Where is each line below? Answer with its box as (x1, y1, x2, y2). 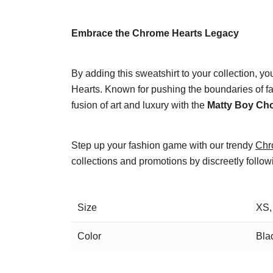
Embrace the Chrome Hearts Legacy (71, 28, 239, 38)
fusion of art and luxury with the (71, 100, 207, 110)
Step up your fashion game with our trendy (71, 140, 255, 151)
